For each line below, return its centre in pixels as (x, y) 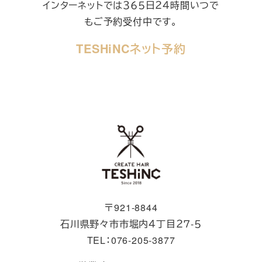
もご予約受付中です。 (131, 22)
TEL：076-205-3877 (131, 240)
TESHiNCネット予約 (131, 49)
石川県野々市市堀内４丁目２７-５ (131, 224)
